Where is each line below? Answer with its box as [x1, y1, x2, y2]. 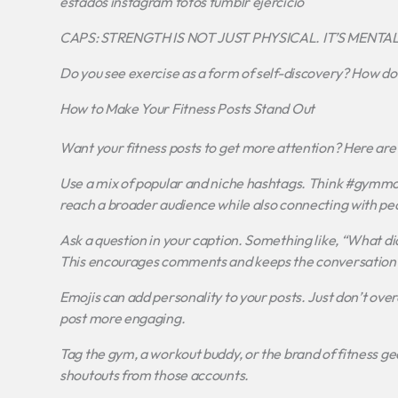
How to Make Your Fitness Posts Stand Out [60, 99, 314, 117]
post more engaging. [60, 308, 186, 327]
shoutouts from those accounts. [60, 365, 249, 384]
